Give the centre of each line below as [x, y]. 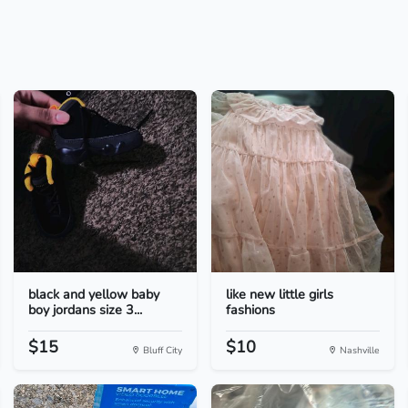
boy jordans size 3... [85, 310]
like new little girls [279, 294]
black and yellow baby [93, 294]
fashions [250, 310]
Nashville [359, 350]
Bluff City [161, 350]
